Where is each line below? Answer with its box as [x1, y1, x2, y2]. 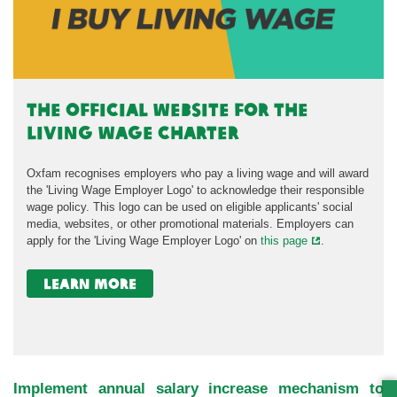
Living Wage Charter [27, 121, 239, 144]
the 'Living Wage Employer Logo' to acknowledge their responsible [27, 183, 364, 198]
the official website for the [27, 97, 308, 121]
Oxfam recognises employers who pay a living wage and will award [27, 167, 369, 181]
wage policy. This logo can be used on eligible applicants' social [27, 200, 353, 214]
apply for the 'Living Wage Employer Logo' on [27, 234, 261, 248]
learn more [43, 274, 137, 292]
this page [261, 234, 307, 248]
